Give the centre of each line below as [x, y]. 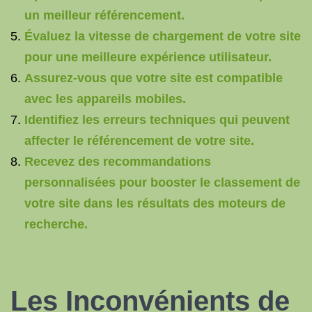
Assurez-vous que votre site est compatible [154, 78]
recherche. [56, 224]
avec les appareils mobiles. [105, 99]
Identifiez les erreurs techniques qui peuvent [157, 120]
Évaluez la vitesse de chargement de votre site [163, 36]
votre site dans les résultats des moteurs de [155, 203]
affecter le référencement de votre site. [139, 141]
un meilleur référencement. [104, 15]
